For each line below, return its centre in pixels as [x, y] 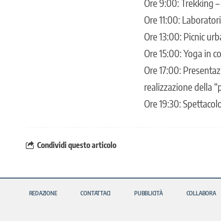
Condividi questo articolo [77, 145]
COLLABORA [201, 193]
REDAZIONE [43, 193]
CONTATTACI [96, 193]
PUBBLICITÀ [148, 193]
